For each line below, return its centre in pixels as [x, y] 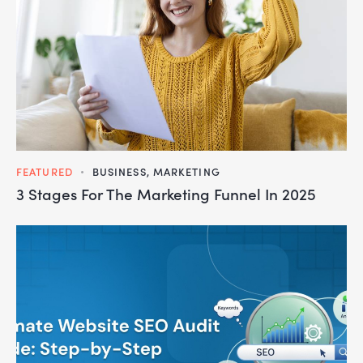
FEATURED [45, 171]
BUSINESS [119, 171]
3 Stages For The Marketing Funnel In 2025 [166, 194]
